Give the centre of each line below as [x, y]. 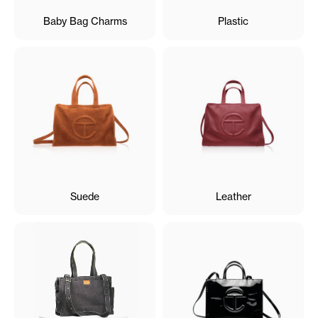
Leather [233, 196]
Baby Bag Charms [85, 21]
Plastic [233, 21]
